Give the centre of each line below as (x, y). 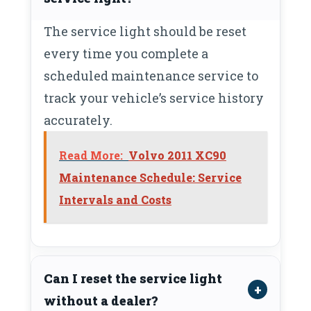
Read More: (91, 155)
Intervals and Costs (115, 199)
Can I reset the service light (133, 278)
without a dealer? (101, 300)
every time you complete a (126, 53)
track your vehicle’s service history (154, 98)
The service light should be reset (145, 31)
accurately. (78, 120)
